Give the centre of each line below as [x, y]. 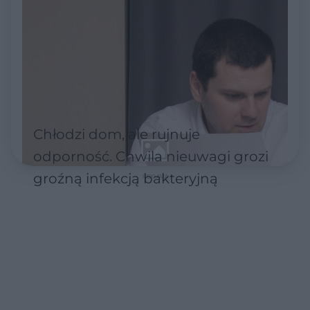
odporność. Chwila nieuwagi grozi [151, 156]
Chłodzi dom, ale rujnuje [117, 134]
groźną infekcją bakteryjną [126, 178]
